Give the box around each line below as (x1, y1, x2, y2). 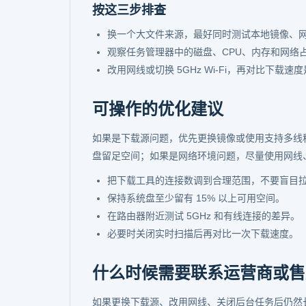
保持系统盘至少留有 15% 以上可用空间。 (107, 193, 285, 204)
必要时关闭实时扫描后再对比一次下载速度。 (107, 228, 298, 239)
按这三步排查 (92, 3, 166, 17)
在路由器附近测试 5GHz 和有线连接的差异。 (107, 210, 300, 221)
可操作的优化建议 (92, 100, 223, 118)
